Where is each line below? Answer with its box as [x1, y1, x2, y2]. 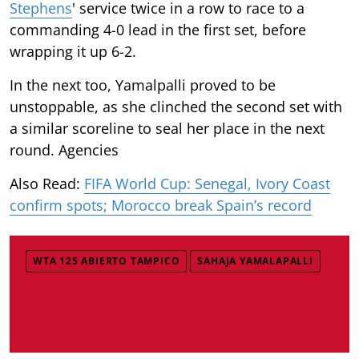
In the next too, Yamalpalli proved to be [10, 75, 276, 95]
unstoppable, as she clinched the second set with [10, 96, 342, 116]
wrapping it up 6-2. [10, 41, 136, 61]
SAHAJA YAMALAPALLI [197, 253, 313, 268]
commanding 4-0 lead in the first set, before [10, 19, 306, 39]
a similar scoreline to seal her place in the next [10, 118, 325, 138]
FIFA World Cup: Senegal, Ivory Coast [84, 173, 330, 193]
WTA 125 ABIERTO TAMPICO [33, 253, 180, 268]
